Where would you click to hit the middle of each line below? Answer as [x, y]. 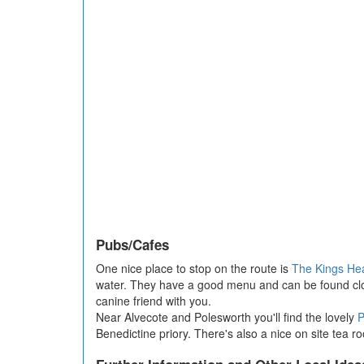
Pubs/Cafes [132, 245]
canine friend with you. [154, 301]
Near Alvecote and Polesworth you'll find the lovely [227, 317]
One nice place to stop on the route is [194, 269]
